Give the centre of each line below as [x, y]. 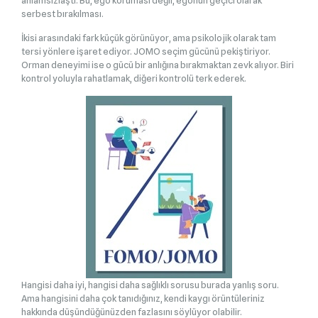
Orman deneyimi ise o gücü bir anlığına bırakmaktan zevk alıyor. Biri [158, 64]
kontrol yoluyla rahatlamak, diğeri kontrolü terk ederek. [134, 78]
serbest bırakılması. [62, 13]
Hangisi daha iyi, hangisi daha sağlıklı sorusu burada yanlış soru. [150, 284]
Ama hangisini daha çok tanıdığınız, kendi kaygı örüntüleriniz [143, 298]
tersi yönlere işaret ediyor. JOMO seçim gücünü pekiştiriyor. [146, 51]
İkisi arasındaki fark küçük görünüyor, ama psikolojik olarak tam [149, 37]
